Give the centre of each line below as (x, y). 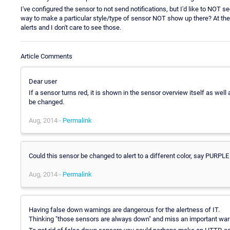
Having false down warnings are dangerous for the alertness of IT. (124, 209)
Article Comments (46, 56)
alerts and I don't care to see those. (71, 27)
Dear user (43, 81)
